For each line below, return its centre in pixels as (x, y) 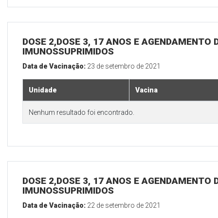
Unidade (43, 90)
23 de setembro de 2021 (124, 66)
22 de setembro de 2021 (124, 206)
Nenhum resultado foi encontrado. (82, 113)
